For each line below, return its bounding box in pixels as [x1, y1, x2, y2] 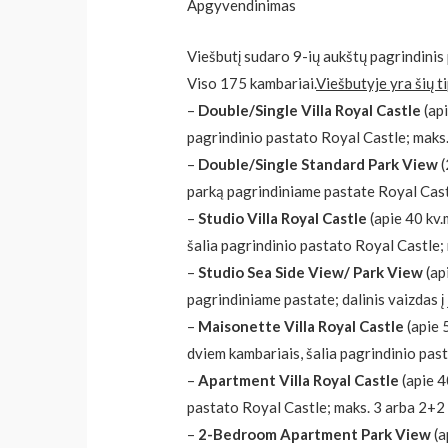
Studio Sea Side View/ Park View [198, 263, 424, 282]
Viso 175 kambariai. [187, 74, 317, 93]
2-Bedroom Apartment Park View [198, 425, 432, 444]
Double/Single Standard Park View [198, 155, 439, 174]
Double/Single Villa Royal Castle [198, 101, 422, 120]
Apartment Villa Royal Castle [198, 371, 400, 390]
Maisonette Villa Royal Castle [198, 317, 405, 336]
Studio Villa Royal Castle [198, 209, 368, 228]
